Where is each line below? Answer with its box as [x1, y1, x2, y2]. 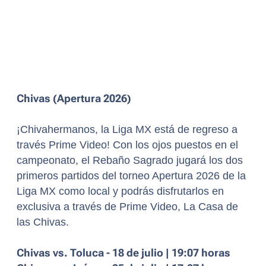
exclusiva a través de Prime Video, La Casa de [17, 201, 238, 213]
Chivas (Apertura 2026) [17, 93, 131, 105]
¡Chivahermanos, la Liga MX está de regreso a [17, 123, 237, 136]
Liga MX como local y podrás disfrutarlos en [17, 185, 224, 198]
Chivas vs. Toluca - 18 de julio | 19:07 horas [17, 247, 230, 259]
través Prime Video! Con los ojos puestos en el [17, 139, 238, 151]
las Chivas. [17, 216, 69, 229]
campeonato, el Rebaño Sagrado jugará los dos [17, 154, 243, 167]
